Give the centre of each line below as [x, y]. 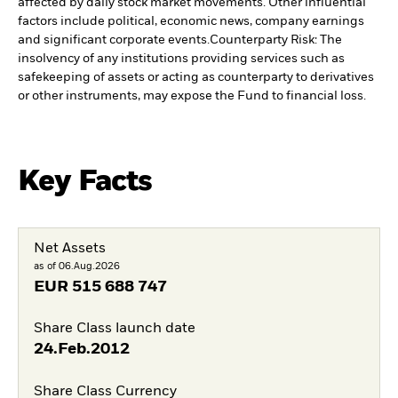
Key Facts [85, 181]
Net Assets [69, 248]
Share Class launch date [114, 329]
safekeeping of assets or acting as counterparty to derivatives [196, 77]
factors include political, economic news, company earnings [191, 21]
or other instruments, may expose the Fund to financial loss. [192, 96]
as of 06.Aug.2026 [76, 266]
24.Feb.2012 [81, 350]
